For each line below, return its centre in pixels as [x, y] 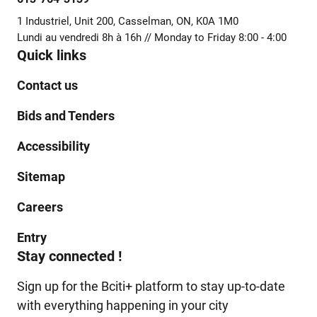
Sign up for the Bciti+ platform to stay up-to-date [151, 287]
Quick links [52, 56]
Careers [40, 207]
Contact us [47, 86]
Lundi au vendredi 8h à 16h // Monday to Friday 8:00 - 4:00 [152, 38]
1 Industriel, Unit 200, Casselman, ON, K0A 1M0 [128, 22]
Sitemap [41, 177]
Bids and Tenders [66, 116]
